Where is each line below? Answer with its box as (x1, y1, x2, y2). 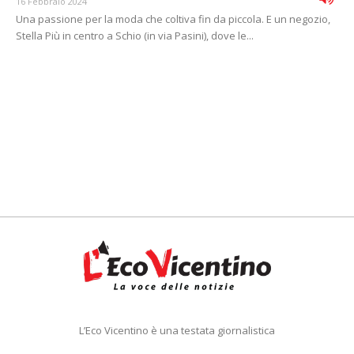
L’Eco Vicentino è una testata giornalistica (79, 323, 275, 338)
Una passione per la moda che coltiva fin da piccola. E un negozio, (16, 12, 330, 27)
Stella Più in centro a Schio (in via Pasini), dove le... (16, 28, 254, 43)
